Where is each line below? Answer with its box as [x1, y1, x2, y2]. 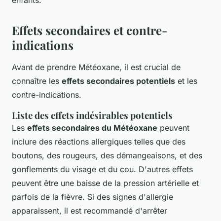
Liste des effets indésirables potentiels [12, 109, 173, 121]
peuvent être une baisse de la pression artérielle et [12, 178, 199, 188]
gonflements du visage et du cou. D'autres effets [12, 164, 193, 174]
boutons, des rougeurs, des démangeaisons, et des [12, 150, 202, 160]
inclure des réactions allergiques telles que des [12, 136, 185, 147]
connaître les [12, 75, 62, 86]
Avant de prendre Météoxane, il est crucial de [12, 62, 181, 72]
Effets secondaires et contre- [12, 22, 168, 38]
